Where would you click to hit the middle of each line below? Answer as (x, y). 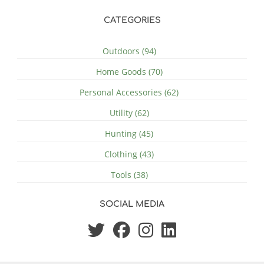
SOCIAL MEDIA (132, 204)
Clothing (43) (129, 154)
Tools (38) (129, 175)
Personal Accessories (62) (129, 93)
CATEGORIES (132, 20)
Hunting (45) (129, 134)
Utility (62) (129, 113)
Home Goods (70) (129, 72)
